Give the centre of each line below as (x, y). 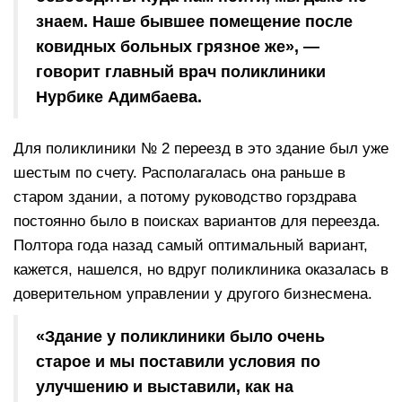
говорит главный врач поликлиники (181, 72)
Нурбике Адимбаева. (119, 97)
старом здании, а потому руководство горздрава (185, 197)
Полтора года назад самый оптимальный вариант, (191, 246)
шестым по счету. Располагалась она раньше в (179, 173)
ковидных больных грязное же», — (178, 47)
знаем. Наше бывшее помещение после (194, 22)
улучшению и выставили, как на (165, 387)
